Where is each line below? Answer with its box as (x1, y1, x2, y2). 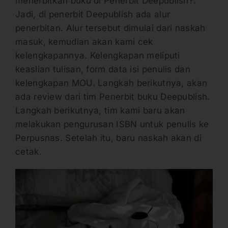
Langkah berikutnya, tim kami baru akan (15, 105, 185, 116)
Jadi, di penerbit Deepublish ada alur (15, 9, 170, 20)
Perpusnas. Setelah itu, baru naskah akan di (15, 133, 202, 144)
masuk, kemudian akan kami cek (15, 37, 153, 47)
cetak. (15, 147, 42, 157)
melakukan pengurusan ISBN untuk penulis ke (15, 119, 209, 130)
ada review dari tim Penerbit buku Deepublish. (15, 92, 210, 102)
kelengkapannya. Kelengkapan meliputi (15, 50, 180, 61)
